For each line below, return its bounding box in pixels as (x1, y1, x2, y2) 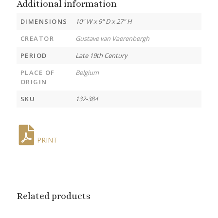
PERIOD (20, 51, 47, 60)
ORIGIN (20, 77, 47, 86)
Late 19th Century (75, 51, 127, 60)
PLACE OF (20, 68, 55, 77)
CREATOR (20, 34, 54, 43)
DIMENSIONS (20, 17, 68, 26)
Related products (16, 190, 91, 201)
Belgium (75, 68, 99, 77)
